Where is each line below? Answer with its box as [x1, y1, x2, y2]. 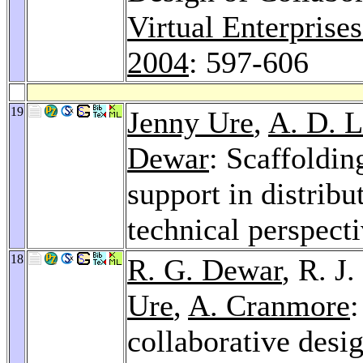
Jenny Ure [127, 105, 254, 139]
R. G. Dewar [127, 252, 282, 287]
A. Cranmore [188, 288, 350, 322]
